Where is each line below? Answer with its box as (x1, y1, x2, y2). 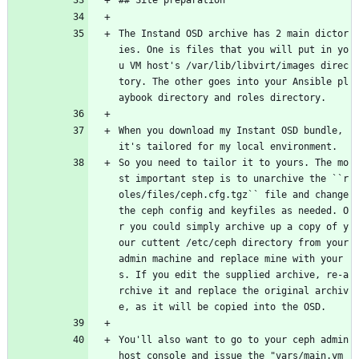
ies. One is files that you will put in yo (119, 44, 349, 56)
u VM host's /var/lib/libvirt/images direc (119, 60, 349, 72)
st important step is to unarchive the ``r (119, 173, 349, 185)
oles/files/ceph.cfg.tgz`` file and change (119, 189, 349, 201)
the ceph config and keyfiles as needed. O (119, 205, 349, 217)
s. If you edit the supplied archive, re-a (119, 269, 349, 281)
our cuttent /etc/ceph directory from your (119, 237, 349, 249)
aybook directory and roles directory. (119, 92, 326, 104)
